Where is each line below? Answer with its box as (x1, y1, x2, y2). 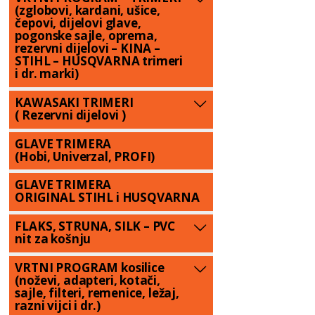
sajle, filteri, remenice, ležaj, (15, 284, 179, 301)
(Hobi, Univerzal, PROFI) (15, 148, 155, 165)
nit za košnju (15, 231, 91, 247)
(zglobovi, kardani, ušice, (15, 2, 160, 19)
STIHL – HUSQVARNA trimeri (15, 53, 184, 70)
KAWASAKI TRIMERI (15, 94, 134, 111)
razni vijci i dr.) (15, 297, 101, 314)
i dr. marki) (15, 65, 79, 82)
